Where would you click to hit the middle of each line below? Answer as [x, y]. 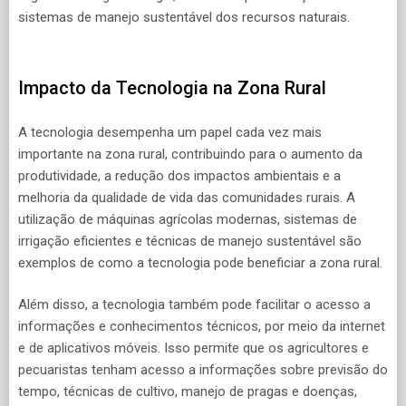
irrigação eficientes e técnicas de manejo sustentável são [190, 241]
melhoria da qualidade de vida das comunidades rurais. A [187, 197]
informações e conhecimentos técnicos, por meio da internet [202, 327]
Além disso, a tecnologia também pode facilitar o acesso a [194, 305]
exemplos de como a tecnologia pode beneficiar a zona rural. [200, 262]
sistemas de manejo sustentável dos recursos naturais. [184, 17]
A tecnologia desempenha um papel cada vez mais [170, 132]
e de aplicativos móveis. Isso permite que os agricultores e [193, 348]
